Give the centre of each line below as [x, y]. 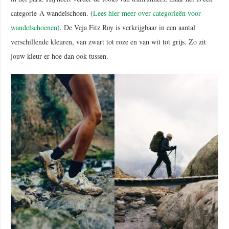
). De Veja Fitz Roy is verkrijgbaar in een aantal [126, 27]
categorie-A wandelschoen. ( [52, 13]
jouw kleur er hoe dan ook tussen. [60, 56]
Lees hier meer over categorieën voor [147, 13]
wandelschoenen [34, 27]
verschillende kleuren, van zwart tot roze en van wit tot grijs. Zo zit [108, 41]
